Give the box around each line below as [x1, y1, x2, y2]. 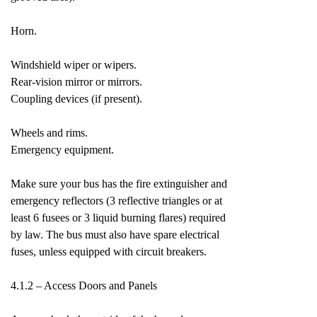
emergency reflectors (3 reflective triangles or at [11, 195, 222, 207]
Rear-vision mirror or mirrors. [11, 76, 142, 88]
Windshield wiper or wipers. [11, 59, 137, 71]
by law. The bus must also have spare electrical [11, 229, 219, 241]
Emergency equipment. [11, 144, 114, 156]
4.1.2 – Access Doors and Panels [11, 279, 157, 292]
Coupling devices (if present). [11, 93, 142, 105]
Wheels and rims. [11, 127, 88, 139]
